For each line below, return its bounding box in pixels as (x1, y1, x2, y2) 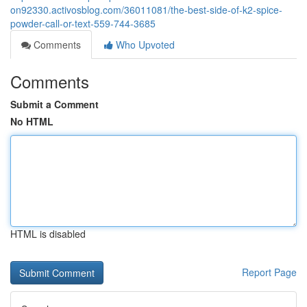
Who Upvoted (113, 38, 175, 51)
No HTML (10, 114, 53, 128)
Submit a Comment (10, 97, 99, 111)
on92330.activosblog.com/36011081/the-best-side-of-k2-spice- (10, 3, 282, 16)
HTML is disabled (10, 227, 86, 241)
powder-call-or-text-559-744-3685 (10, 16, 156, 30)
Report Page (242, 265, 297, 279)
